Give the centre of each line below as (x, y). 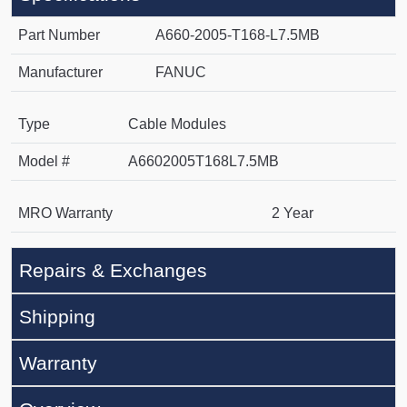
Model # (44, 162)
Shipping (57, 317)
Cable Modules (177, 124)
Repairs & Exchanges (113, 271)
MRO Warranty (65, 213)
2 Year (293, 213)
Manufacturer (60, 73)
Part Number (59, 35)
